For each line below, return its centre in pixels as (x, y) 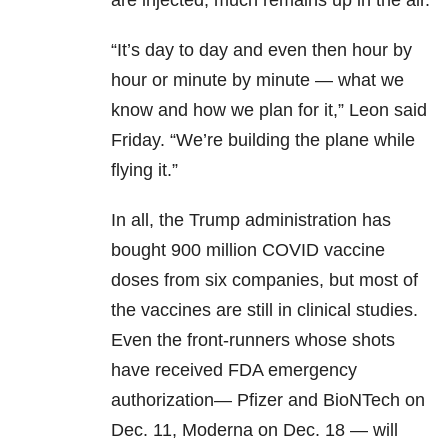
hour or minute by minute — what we (257, 80)
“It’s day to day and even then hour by (261, 50)
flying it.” (144, 170)
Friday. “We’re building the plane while (263, 140)
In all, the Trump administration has (251, 220)
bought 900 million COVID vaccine (248, 250)
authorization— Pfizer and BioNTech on (268, 400)
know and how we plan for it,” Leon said (269, 110)
